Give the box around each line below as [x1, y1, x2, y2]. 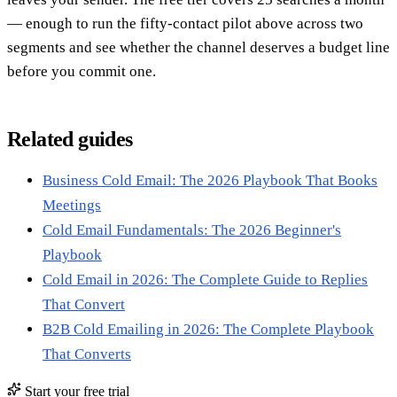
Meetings [43, 197, 101, 214]
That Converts [43, 346, 131, 363]
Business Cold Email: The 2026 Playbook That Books [43, 172, 378, 190]
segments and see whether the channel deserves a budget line [7, 39, 390, 57]
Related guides [7, 128, 133, 152]
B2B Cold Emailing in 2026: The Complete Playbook [43, 321, 374, 339]
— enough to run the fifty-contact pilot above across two [7, 15, 363, 33]
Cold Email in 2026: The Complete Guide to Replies [43, 271, 368, 289]
